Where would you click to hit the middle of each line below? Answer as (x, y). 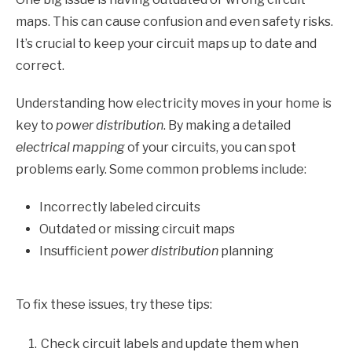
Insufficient (75, 251)
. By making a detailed (227, 126)
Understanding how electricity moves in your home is (174, 104)
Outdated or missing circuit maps (137, 229)
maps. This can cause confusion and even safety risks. (174, 22)
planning (246, 251)
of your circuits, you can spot (211, 148)
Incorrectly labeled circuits (120, 207)
